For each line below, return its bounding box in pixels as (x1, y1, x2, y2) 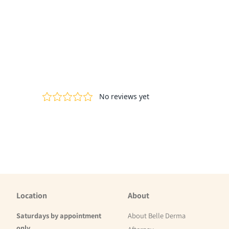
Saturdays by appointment (16, 210, 101, 220)
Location (16, 190, 47, 201)
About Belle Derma (128, 210, 186, 220)
